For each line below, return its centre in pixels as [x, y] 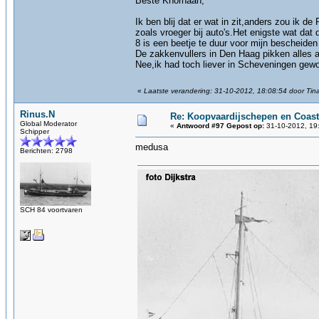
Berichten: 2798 [46, 151]
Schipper [35, 131]
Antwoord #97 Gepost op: [220, 126]
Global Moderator [48, 124]
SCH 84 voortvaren [51, 210]
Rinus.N [37, 114]
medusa [152, 147]
